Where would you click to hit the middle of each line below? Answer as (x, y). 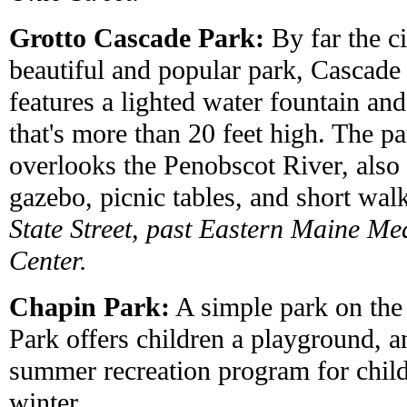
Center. (48, 261)
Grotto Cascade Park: (137, 38)
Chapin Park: (89, 307)
